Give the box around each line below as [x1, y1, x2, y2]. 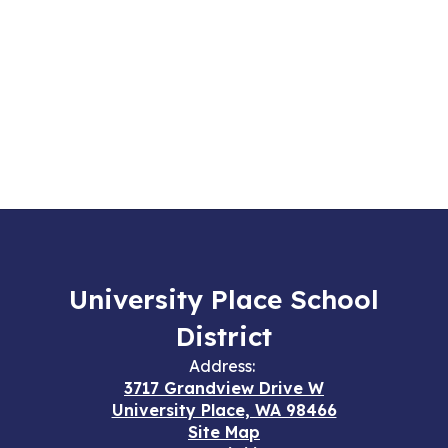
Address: [188, 356, 255, 376]
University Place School [69, 283, 379, 316]
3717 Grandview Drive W [124, 378, 324, 398]
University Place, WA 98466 [111, 400, 337, 420]
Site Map [188, 422, 260, 442]
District [176, 320, 272, 353]
